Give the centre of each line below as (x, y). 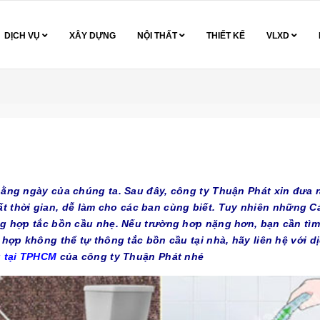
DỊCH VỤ (23, 36)
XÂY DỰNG (92, 36)
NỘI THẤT (158, 36)
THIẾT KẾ (226, 36)
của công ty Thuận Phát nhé (130, 256)
